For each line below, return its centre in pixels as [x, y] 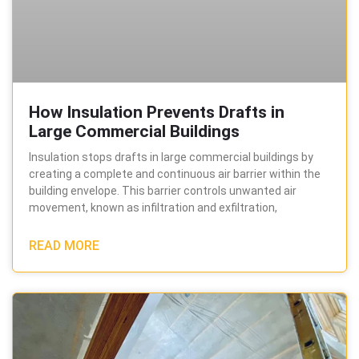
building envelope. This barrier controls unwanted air [163, 190]
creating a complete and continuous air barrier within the [175, 173]
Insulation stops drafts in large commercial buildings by [171, 157]
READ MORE [64, 245]
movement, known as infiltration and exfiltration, [153, 207]
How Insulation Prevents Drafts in [157, 112]
